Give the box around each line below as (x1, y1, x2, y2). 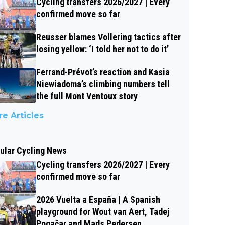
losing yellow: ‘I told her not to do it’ (36, 44, 169, 55)
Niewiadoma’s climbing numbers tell (36, 79, 170, 90)
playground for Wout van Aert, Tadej (36, 206, 169, 217)
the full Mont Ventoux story (36, 91, 138, 102)
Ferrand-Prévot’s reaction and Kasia (36, 67, 170, 78)
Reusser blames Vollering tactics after (36, 32, 181, 43)
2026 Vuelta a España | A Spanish (36, 194, 160, 205)
